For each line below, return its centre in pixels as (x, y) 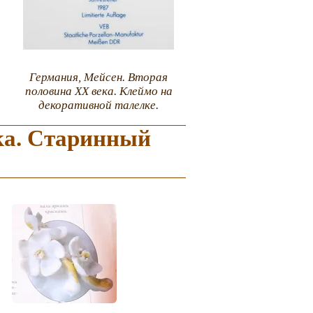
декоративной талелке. (99, 105)
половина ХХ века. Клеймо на (99, 92)
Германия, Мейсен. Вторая (99, 78)
